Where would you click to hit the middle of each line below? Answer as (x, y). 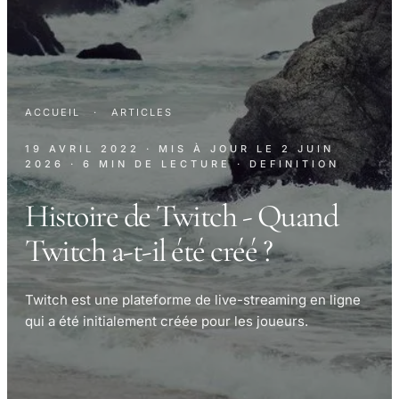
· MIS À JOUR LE (214, 149)
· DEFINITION (288, 164)
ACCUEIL (53, 113)
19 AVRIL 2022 (82, 149)
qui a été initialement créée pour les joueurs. (167, 321)
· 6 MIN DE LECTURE (151, 164)
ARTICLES (142, 113)
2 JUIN (308, 149)
